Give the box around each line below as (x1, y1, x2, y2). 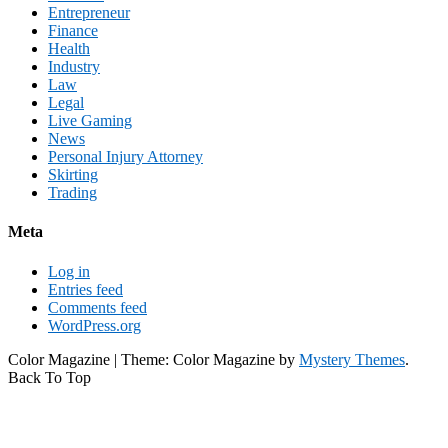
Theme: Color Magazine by (121, 350, 299, 368)
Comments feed (48, 298, 147, 316)
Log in (48, 262, 90, 280)
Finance (48, 22, 98, 40)
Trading (48, 184, 97, 202)
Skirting (48, 166, 98, 184)
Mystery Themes (299, 350, 405, 368)
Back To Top (8, 368, 91, 386)
